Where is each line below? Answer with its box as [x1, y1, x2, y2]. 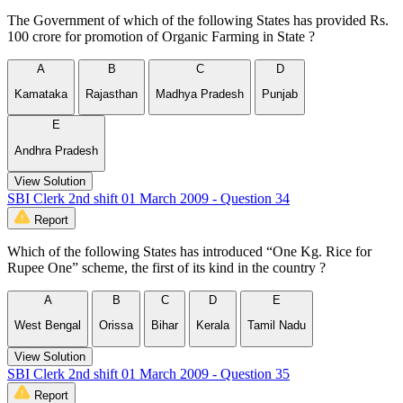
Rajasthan [85, 87, 138, 102]
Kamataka [14, 87, 67, 102]
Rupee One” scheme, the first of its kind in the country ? [7, 260, 326, 275]
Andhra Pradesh [14, 143, 98, 157]
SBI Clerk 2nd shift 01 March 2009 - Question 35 [7, 365, 290, 381]
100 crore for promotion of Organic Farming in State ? [7, 28, 315, 44]
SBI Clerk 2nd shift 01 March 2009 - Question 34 [7, 191, 290, 206]
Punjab [262, 87, 298, 102]
